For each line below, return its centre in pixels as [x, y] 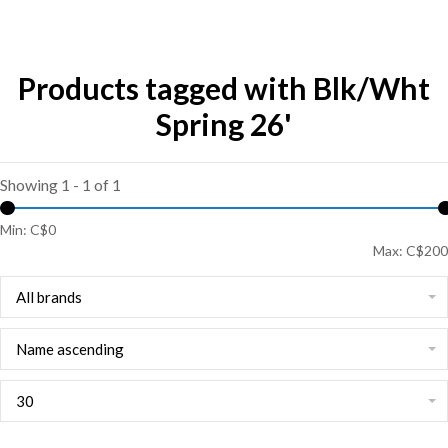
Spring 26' [224, 124]
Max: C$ [398, 250]
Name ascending [70, 349]
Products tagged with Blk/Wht [224, 88]
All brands [49, 297]
